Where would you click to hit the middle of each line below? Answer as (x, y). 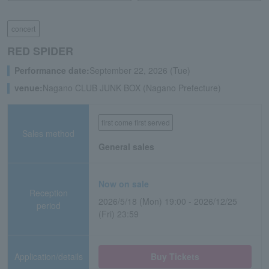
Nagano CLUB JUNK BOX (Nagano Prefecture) (132, 88)
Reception (48, 192)
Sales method (49, 133)
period (48, 205)
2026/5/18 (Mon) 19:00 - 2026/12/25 (168, 201)
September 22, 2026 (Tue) (140, 70)
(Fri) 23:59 (119, 214)
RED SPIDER (40, 51)
